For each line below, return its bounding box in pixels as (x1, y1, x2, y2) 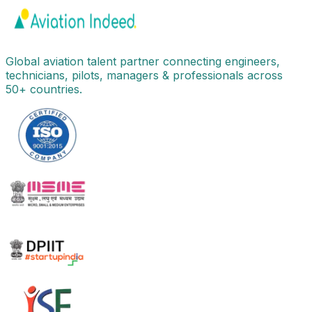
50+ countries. (6, 82, 82, 97)
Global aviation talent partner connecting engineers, (6, 54, 280, 69)
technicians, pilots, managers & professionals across (6, 68, 283, 83)
